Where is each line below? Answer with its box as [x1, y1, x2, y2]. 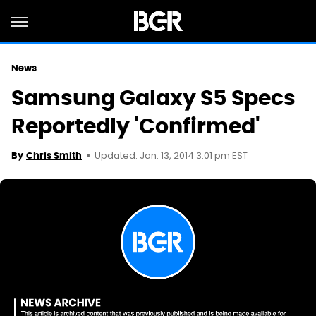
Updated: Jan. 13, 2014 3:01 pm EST [95, 149, 248, 164]
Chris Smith [26, 150, 82, 162]
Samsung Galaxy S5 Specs [11, 84, 296, 111]
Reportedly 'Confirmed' [11, 112, 260, 140]
